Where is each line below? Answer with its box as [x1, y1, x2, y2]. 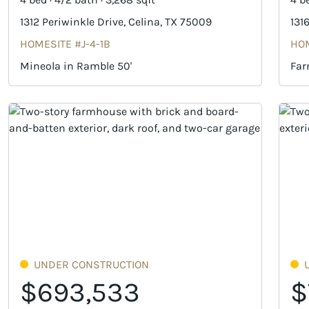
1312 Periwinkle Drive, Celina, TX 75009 [20, 14, 212, 28]
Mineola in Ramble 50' [20, 59, 132, 72]
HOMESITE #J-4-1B [20, 37, 110, 50]
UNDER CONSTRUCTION [34, 257, 149, 271]
